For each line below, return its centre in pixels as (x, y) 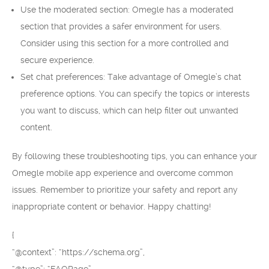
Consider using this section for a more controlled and (125, 43)
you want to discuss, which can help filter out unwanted (129, 110)
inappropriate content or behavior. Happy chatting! (111, 207)
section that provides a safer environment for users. (121, 26)
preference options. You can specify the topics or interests (135, 94)
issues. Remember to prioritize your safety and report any (125, 190)
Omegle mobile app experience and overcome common (122, 173)
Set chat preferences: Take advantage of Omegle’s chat (131, 77)
